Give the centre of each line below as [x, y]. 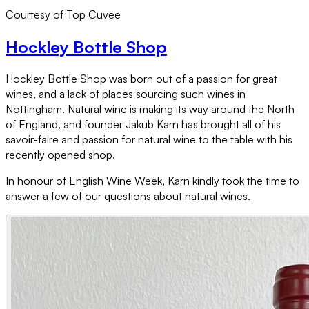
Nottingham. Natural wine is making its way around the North [150, 109]
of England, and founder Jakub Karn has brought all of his [143, 124]
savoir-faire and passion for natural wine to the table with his [149, 140]
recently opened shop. [62, 155]
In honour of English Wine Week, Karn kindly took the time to [152, 181]
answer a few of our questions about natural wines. [129, 196]
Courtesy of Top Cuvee [63, 14]
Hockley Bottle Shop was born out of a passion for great [141, 79]
